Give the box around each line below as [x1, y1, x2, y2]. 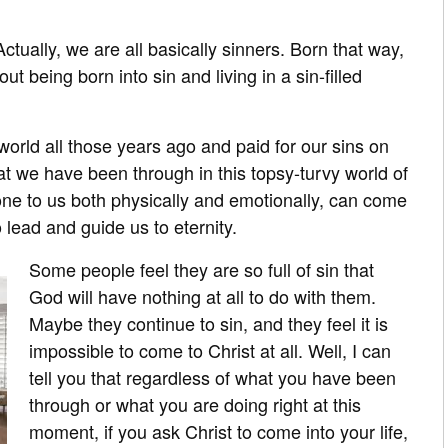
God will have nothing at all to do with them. [29, 282, 376, 309]
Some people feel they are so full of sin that [29, 255, 374, 282]
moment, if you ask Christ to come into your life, [29, 417, 408, 444]
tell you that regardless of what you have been [29, 363, 396, 390]
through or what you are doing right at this [29, 390, 361, 417]
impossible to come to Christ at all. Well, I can [29, 336, 391, 363]
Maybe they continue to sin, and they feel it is [29, 309, 388, 336]
